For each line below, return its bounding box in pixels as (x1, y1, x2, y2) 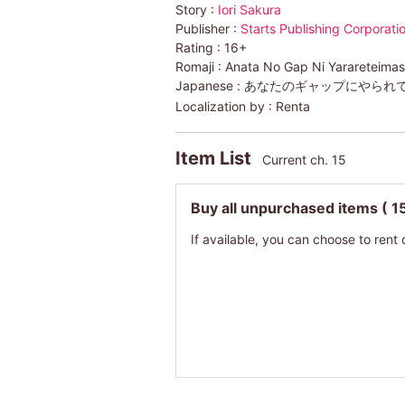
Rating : (174, 39, 224, 55)
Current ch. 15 (261, 151, 346, 167)
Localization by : (174, 98, 276, 114)
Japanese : (174, 77, 244, 93)
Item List (174, 146, 256, 169)
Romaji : (174, 58, 225, 74)
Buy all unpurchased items (190, 198, 381, 217)
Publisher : (174, 20, 240, 36)
